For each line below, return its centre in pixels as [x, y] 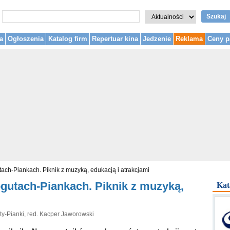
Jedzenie [157, 39]
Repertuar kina [115, 39]
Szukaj [216, 16]
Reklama [189, 39]
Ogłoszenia [26, 39]
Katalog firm [68, 39]
